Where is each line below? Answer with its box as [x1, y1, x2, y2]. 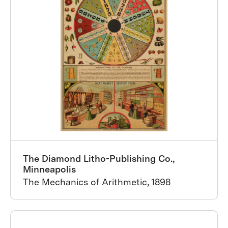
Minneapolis [23, 164, 76, 175]
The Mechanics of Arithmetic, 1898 [23, 177, 170, 187]
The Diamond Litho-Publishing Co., [23, 153, 175, 164]
